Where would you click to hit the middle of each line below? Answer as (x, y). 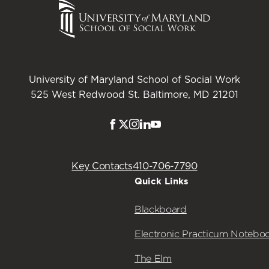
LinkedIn (171, 126)
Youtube (180, 126)
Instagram (163, 126)
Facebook (141, 126)
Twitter (145, 126)
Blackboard (161, 209)
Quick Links (162, 181)
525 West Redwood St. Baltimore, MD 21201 (134, 95)
